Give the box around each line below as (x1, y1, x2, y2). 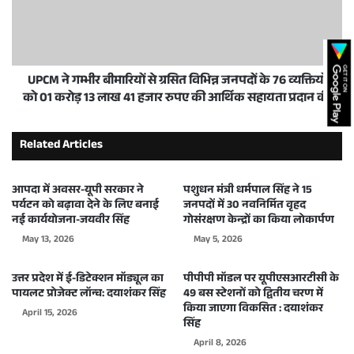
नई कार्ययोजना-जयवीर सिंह (12, 212, 130, 231)
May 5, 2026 (194, 232, 243, 248)
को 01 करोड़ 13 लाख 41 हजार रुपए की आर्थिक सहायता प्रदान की (23, 88, 331, 110)
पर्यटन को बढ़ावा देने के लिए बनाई (12, 197, 159, 216)
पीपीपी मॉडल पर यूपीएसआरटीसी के (183, 270, 339, 289)
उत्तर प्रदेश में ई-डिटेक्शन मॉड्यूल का (12, 270, 164, 289)
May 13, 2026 (22, 232, 74, 248)
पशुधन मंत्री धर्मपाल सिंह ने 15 (183, 182, 312, 201)
